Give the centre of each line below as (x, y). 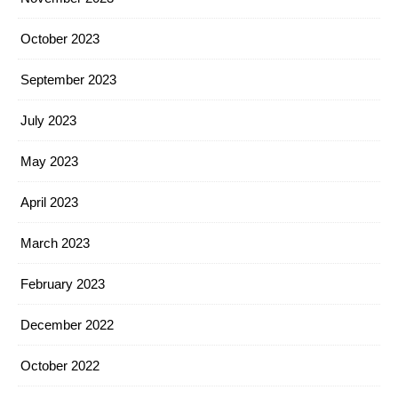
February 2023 (63, 284)
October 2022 (60, 366)
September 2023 (68, 80)
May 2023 (49, 161)
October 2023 (60, 39)
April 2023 (49, 202)
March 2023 (55, 243)
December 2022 (67, 325)
